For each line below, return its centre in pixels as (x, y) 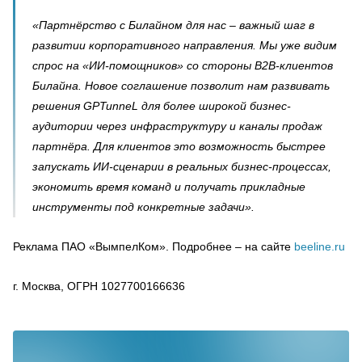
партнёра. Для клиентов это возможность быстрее (179, 146)
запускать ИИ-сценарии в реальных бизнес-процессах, (182, 166)
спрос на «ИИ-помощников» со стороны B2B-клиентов (183, 65)
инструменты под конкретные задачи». (143, 207)
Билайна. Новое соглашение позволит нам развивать (181, 86)
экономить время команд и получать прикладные (169, 187)
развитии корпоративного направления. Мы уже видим (185, 45)
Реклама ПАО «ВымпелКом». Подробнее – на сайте (154, 246)
